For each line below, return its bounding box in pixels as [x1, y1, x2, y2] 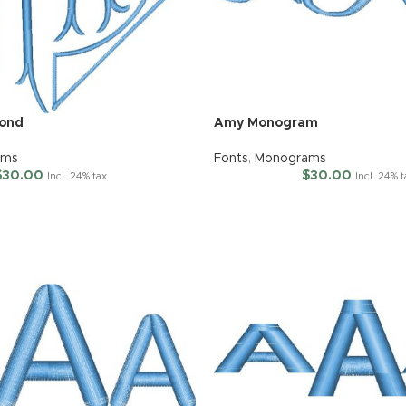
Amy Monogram [213, 117, 318, 130]
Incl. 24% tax [47, 171, 108, 182]
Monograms [254, 152, 326, 166]
